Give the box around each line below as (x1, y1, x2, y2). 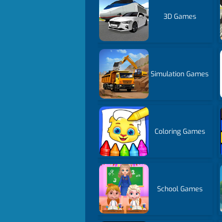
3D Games (163, 11, 196, 21)
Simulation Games (151, 69, 209, 79)
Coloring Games (154, 126, 205, 136)
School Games (157, 184, 203, 194)
